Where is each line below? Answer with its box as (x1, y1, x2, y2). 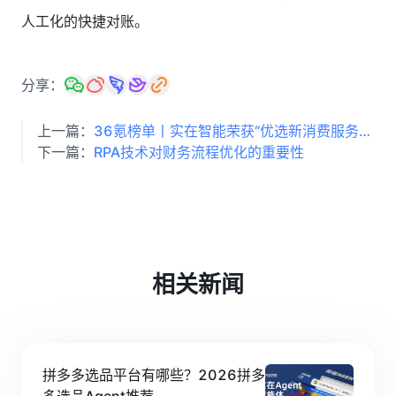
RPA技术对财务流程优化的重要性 (94, 143, 304, 161)
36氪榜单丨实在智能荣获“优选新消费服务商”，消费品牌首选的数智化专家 (359, 122, 370, 140)
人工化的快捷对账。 (21, 12, 148, 30)
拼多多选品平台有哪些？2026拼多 (42, 366, 265, 384)
